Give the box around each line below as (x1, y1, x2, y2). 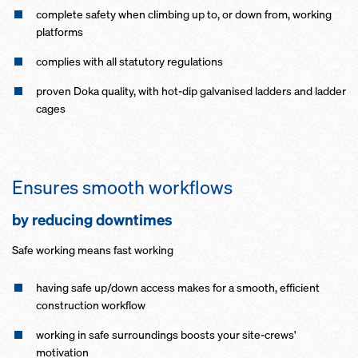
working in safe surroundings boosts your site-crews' (36, 327, 296, 342)
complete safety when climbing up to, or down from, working (36, 6, 332, 22)
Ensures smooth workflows (12, 175, 233, 200)
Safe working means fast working (12, 242, 173, 257)
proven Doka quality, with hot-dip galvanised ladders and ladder (36, 83, 346, 98)
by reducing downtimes (12, 210, 176, 229)
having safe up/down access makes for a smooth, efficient (36, 280, 320, 295)
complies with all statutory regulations (36, 54, 223, 69)
